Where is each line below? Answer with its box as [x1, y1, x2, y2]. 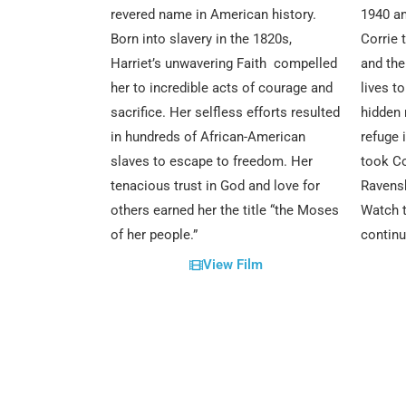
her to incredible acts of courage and [111, 80, 333, 97]
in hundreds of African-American [111, 129, 305, 146]
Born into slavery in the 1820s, [111, 31, 292, 48]
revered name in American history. [111, 6, 316, 24]
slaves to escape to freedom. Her [111, 153, 313, 170]
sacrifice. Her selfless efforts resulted [111, 104, 340, 121]
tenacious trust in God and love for [111, 178, 320, 195]
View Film [203, 256, 264, 274]
